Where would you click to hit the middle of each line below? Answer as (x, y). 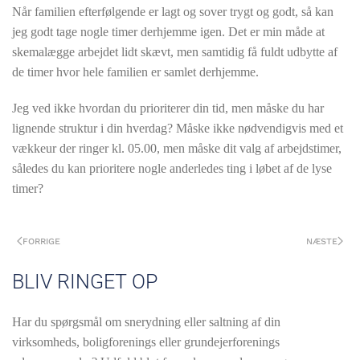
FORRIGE (41, 241)
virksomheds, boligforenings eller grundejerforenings (146, 342)
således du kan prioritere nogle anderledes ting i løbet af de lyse (172, 169)
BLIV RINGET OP (85, 282)
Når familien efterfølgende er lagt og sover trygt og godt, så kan (173, 12)
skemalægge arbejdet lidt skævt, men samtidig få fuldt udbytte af (175, 52)
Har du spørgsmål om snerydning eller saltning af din (146, 322)
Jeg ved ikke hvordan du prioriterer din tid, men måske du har (168, 108)
